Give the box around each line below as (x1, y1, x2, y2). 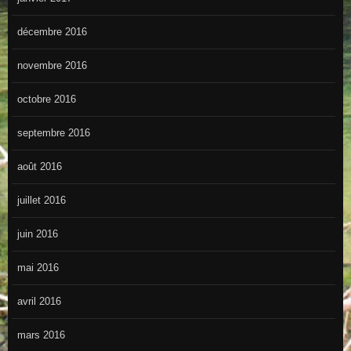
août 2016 (16, 161, 62, 173)
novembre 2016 (16, 60, 87, 72)
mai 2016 (16, 262, 59, 274)
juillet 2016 (16, 194, 66, 207)
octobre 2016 (16, 93, 76, 106)
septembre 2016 (16, 127, 90, 139)
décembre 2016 (16, 26, 87, 38)
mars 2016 (16, 329, 65, 342)
